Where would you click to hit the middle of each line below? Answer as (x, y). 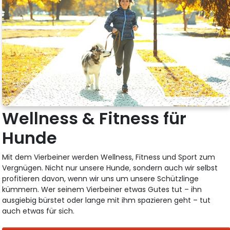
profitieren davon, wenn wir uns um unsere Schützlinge (101, 178)
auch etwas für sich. (39, 211)
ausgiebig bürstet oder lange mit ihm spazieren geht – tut (107, 200)
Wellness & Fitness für (94, 118)
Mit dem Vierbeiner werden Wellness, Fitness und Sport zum (109, 157)
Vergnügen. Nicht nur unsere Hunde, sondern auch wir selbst (110, 168)
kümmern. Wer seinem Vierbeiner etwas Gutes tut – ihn (102, 189)
